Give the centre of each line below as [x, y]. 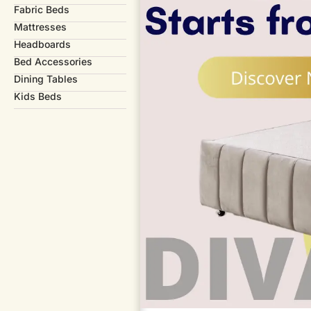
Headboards [42, 44]
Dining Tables [46, 78]
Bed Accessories [53, 61]
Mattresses [40, 26]
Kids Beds [38, 96]
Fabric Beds [42, 9]
